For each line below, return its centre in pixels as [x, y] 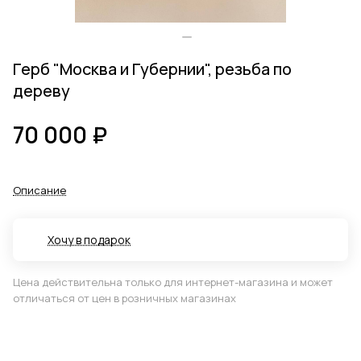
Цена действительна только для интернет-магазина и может [173, 282]
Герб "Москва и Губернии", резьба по [152, 69]
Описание [39, 191]
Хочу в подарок [89, 240]
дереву [41, 91]
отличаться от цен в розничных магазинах [124, 299]
